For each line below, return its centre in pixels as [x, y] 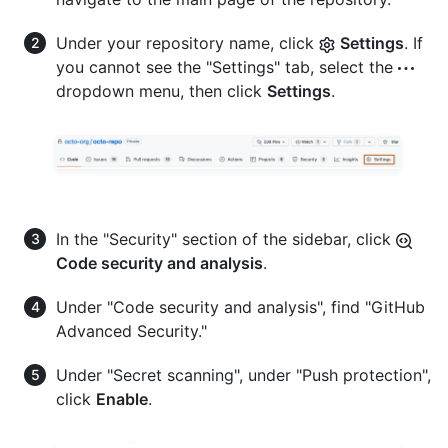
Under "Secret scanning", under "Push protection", [243, 375]
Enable [122, 399]
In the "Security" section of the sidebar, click [226, 239]
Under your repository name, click [187, 43]
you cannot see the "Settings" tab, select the [227, 67]
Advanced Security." [131, 331]
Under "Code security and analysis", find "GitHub [240, 307]
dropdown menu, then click [161, 91]
